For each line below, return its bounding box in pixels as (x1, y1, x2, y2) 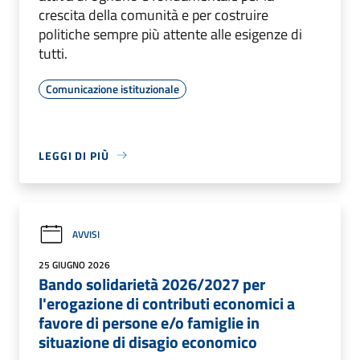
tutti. (39, 42, 67, 64)
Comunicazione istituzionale (46, 80, 179, 97)
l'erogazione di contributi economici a (39, 290, 295, 316)
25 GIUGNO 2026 (39, 256, 110, 272)
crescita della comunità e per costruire (39, 3, 268, 26)
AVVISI (72, 227, 100, 243)
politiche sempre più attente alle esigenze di (39, 22, 302, 45)
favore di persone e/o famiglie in (39, 309, 260, 335)
